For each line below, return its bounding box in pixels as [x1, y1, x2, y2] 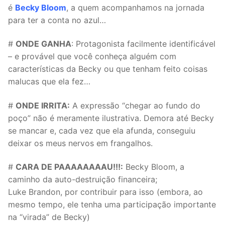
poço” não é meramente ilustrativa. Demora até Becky [8, 113, 214, 123]
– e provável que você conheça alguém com [8, 51, 176, 62]
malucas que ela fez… [8, 76, 90, 87]
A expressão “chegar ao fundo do [70, 100, 200, 110]
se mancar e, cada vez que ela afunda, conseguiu [8, 125, 195, 136]
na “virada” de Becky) [8, 212, 90, 222]
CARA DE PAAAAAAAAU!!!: [16, 162, 123, 172]
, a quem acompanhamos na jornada [66, 2, 204, 13]
